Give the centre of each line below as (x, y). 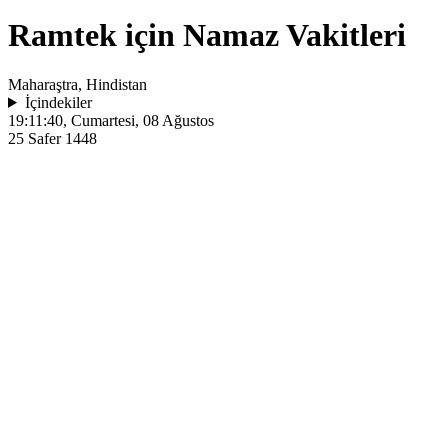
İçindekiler (58, 102)
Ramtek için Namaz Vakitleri (207, 35)
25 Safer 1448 (52, 138)
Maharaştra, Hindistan (77, 84)
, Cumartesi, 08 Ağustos (138, 120)
